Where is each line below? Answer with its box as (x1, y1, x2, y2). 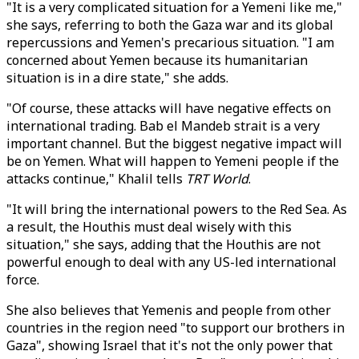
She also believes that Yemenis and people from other (6, 301, 331, 319)
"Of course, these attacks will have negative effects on (6, 99, 331, 117)
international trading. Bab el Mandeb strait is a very (6, 117, 320, 135)
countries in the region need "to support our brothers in (6, 319, 345, 337)
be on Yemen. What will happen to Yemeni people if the (6, 152, 339, 170)
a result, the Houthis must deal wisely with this (6, 218, 292, 236)
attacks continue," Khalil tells (6, 170, 186, 188)
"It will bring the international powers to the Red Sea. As (6, 200, 347, 218)
